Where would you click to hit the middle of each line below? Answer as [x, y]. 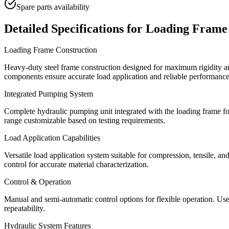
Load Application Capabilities [52, 138]
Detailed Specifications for [75, 28]
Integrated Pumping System [49, 94]
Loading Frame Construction [51, 50]
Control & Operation [38, 182]
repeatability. [25, 209]
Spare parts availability [53, 7]
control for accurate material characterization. [76, 165]
